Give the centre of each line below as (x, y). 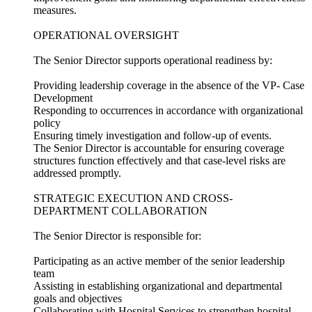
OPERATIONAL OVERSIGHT (106, 36)
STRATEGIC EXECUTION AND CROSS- (133, 198)
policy (47, 123)
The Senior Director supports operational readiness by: (153, 61)
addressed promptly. (77, 173)
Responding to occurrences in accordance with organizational (168, 111)
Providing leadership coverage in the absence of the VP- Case (169, 86)
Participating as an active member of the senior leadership (159, 261)
